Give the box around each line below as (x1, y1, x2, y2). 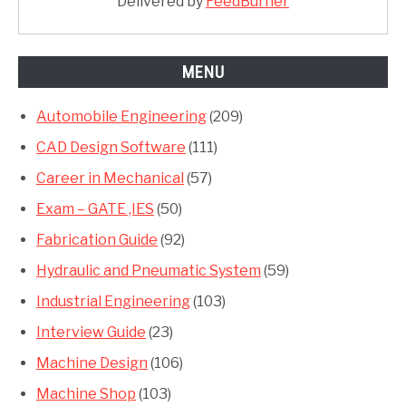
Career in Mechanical (36, 169, 184, 188)
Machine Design (36, 354, 148, 372)
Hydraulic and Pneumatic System (36, 262, 261, 280)
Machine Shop (36, 385, 136, 403)
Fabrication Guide (36, 231, 158, 249)
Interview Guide (36, 324, 146, 342)
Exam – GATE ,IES (36, 200, 154, 218)
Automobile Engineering (36, 108, 207, 126)
